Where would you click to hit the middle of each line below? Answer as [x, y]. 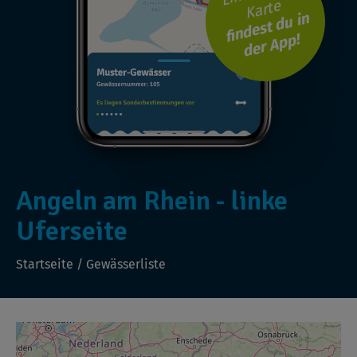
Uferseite [72, 231]
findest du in [267, 27]
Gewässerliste [126, 264]
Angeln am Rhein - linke [152, 200]
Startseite [45, 264]
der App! [271, 45]
